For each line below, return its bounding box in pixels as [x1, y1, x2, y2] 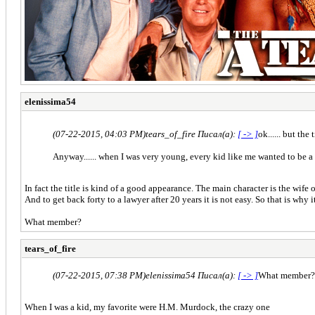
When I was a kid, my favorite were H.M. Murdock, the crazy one [25, 301, 270, 312]
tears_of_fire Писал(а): [146, 128, 238, 139]
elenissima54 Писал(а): [146, 269, 238, 281]
